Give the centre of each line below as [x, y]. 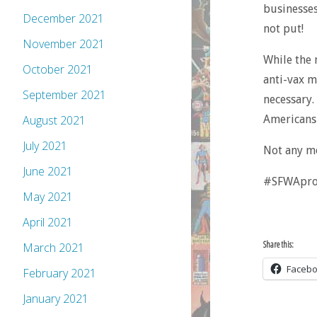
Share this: [278, 244]
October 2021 [58, 70]
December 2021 [63, 19]
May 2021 [48, 197]
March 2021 [53, 248]
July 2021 [45, 146]
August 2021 [54, 121]
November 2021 [64, 44]
